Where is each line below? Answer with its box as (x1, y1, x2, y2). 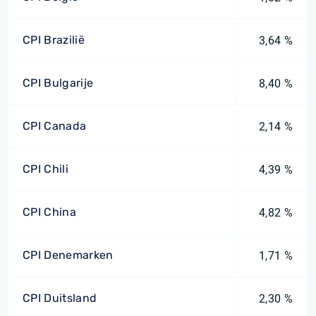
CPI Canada (23, 119, 87, 133)
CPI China (23, 205, 76, 219)
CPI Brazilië (23, 33, 85, 47)
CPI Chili (23, 162, 68, 176)
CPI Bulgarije (23, 76, 94, 90)
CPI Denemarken (23, 248, 114, 262)
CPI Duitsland (23, 291, 97, 305)
